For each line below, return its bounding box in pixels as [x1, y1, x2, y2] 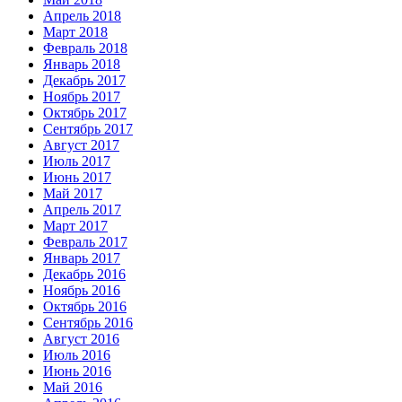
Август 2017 [43, 136, 119, 153]
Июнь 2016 [43, 363, 111, 379]
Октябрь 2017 [43, 104, 127, 120]
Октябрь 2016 [43, 298, 127, 314]
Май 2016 [43, 379, 102, 395]
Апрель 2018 [43, 7, 121, 23]
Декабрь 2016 [43, 266, 126, 282]
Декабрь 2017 [43, 72, 126, 88]
